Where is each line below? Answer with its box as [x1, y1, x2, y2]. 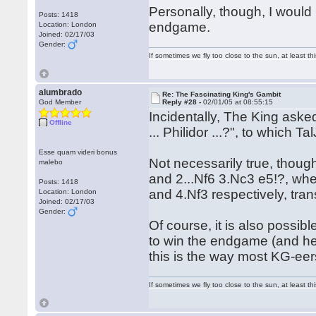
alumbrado [39, 87, 83, 97]
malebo [39, 158, 63, 166]
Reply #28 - [162, 98, 204, 106]
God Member [39, 98, 82, 106]
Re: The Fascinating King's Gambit [162, 90, 281, 98]
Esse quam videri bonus [39, 148, 118, 156]
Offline [49, 119, 73, 126]
